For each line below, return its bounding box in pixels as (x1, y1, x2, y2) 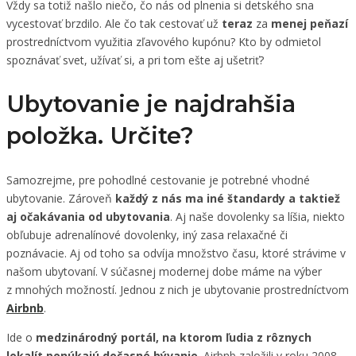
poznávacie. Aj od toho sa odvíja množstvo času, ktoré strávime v (6, 245, 346, 261)
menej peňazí (271, 15, 348, 31)
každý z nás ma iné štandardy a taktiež (115, 190, 340, 206)
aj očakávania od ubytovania (6, 208, 170, 224)
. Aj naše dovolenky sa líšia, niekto (170, 208, 345, 224)
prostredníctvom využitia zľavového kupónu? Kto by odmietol (6, 33, 321, 49)
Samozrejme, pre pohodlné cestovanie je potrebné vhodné (6, 172, 310, 188)
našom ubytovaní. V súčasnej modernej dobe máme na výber (6, 263, 322, 279)
